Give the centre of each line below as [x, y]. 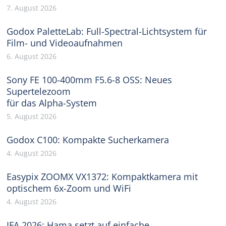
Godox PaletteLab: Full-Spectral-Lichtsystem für [107, 32]
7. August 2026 [32, 8]
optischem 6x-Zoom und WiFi [69, 188]
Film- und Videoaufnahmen [65, 43]
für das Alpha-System [52, 103]
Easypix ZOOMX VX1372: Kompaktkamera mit [102, 177]
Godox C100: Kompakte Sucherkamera [88, 140]
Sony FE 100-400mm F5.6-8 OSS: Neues [90, 80]
